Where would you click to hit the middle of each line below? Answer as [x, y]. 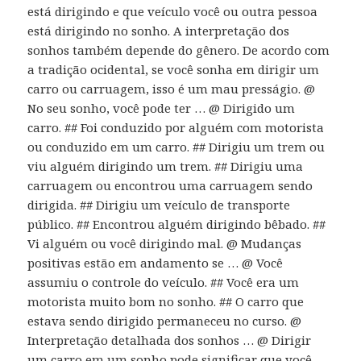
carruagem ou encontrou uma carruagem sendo [170, 186]
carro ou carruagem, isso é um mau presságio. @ [172, 89]
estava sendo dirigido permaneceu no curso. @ [165, 321]
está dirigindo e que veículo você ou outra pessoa [173, 12]
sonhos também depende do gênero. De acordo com [179, 50]
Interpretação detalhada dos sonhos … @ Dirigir [170, 340]
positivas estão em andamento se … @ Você [156, 263]
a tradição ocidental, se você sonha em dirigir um [174, 70]
